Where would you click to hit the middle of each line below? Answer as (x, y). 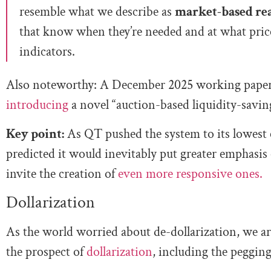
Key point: (35, 134)
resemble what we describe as (97, 12)
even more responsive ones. (189, 174)
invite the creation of (60, 174)
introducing (37, 105)
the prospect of (45, 252)
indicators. (47, 52)
